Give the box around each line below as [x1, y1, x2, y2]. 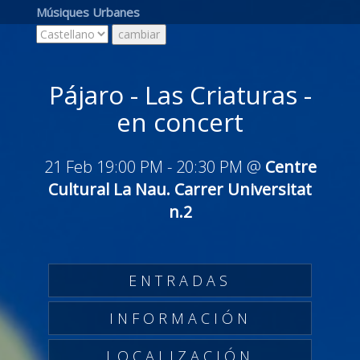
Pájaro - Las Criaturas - [48, 78, 312, 112]
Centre [264, 156, 317, 178]
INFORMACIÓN [108, 309, 252, 328]
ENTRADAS [129, 271, 231, 290]
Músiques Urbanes [36, 4, 140, 20]
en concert [117, 105, 243, 139]
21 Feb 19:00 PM [43, 156, 167, 178]
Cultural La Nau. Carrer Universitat [48, 178, 312, 200]
